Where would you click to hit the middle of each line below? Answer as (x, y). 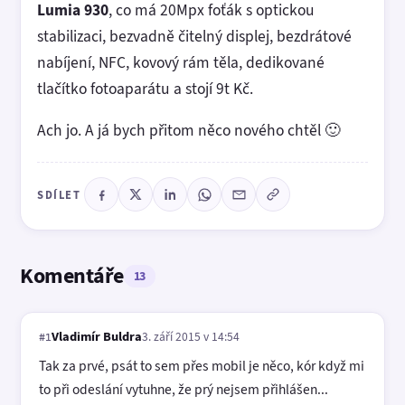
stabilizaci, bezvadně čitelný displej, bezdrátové (194, 36)
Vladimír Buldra (97, 336)
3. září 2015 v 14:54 (191, 336)
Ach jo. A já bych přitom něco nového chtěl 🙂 (189, 130)
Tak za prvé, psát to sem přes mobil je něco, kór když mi (202, 365)
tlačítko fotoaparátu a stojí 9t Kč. (145, 88)
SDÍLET (59, 194)
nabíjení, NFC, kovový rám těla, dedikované (181, 62)
